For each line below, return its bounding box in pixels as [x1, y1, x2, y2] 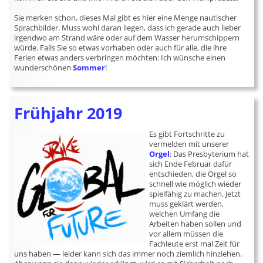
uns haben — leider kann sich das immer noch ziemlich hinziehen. [14, 248, 242, 259]
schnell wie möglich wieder [149, 178, 242, 189]
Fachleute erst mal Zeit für [149, 238, 240, 249]
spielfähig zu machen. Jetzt [149, 188, 241, 199]
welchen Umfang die [149, 208, 220, 219]
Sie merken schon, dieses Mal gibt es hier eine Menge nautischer [14, 12, 237, 23]
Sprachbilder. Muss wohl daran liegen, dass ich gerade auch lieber [14, 22, 241, 33]
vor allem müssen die [149, 228, 224, 239]
